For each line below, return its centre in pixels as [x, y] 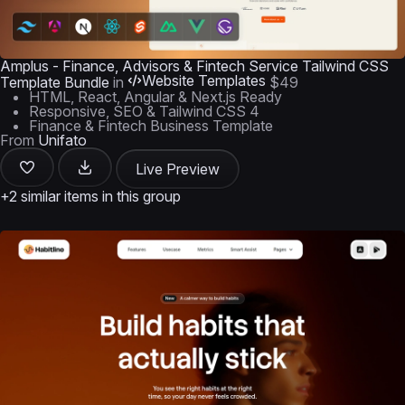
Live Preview [178, 169]
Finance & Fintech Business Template [151, 126]
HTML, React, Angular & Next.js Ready [155, 97]
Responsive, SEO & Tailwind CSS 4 [144, 111]
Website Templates [204, 80]
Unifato [62, 140]
